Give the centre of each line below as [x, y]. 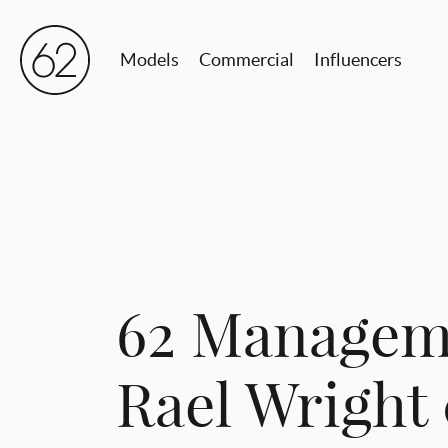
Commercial [246, 59]
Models [149, 59]
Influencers [358, 59]
